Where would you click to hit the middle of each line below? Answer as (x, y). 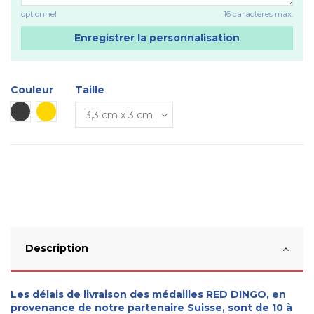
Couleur (32, 90)
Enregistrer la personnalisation (157, 37)
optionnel (39, 14)
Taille (90, 90)
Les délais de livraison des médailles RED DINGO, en (148, 294)
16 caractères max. (258, 14)
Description (57, 248)
